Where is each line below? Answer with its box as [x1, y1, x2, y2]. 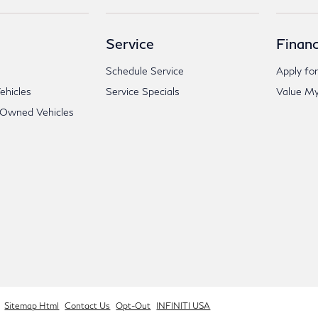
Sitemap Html [4, 300, 60, 311]
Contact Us [65, 300, 111, 311]
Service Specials [106, 85, 180, 97]
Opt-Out [116, 300, 151, 311]
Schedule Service [106, 65, 185, 77]
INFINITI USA [156, 300, 211, 311]
